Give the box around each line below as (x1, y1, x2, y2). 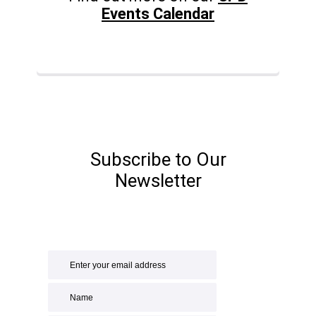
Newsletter (114, 170, 202, 192)
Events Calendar (102, 4, 214, 23)
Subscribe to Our (90, 149, 226, 171)
